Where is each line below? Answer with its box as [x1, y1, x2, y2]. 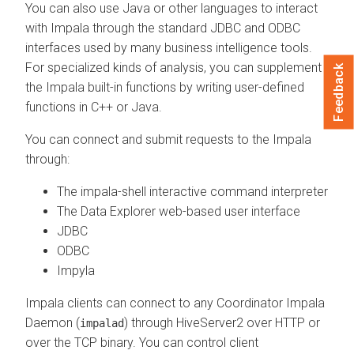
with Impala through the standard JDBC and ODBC [25, 20, 300, 36]
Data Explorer [81, 203, 156, 219]
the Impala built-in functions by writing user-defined [25, 79, 304, 95]
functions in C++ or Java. [25, 99, 162, 115]
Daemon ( [25, 314, 80, 330]
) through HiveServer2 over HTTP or [124, 314, 320, 330]
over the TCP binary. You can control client [25, 334, 258, 350]
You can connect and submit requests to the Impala [25, 131, 311, 147]
